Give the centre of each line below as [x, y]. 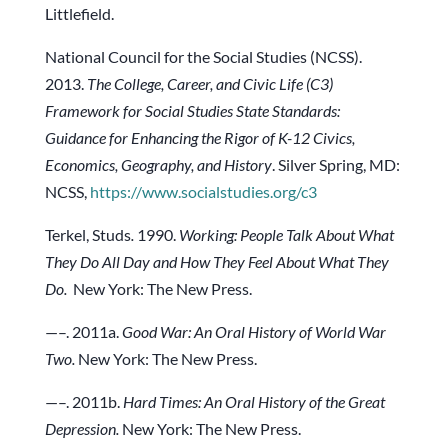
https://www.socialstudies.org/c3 [203, 192]
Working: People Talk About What [286, 235]
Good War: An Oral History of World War [253, 332]
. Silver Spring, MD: [335, 165]
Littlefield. [79, 14]
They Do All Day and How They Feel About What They [216, 262]
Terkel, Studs [87, 235]
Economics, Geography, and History [158, 165]
